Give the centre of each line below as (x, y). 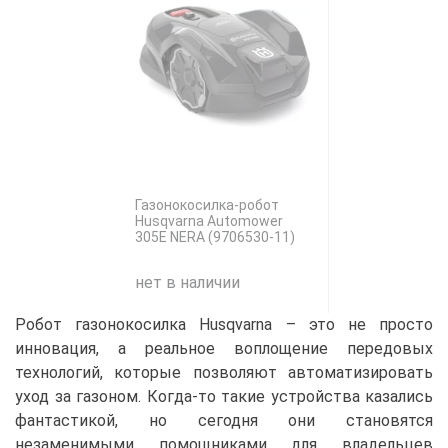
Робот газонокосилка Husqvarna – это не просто (224, 324)
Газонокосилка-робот (206, 205)
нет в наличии (187, 282)
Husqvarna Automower (208, 221)
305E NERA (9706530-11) (214, 237)
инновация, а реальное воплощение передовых (224, 348)
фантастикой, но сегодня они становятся (224, 420)
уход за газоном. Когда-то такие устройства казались (224, 396)
